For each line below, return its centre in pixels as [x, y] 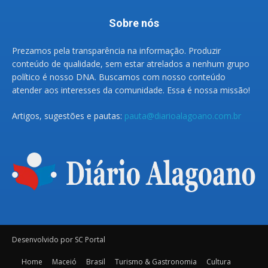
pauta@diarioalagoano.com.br [183, 116]
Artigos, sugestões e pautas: [68, 116]
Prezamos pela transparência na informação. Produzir [116, 51]
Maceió [64, 261]
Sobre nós [134, 23]
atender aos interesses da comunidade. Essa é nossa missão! [131, 90]
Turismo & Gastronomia [156, 261]
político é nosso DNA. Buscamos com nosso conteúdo [119, 77]
